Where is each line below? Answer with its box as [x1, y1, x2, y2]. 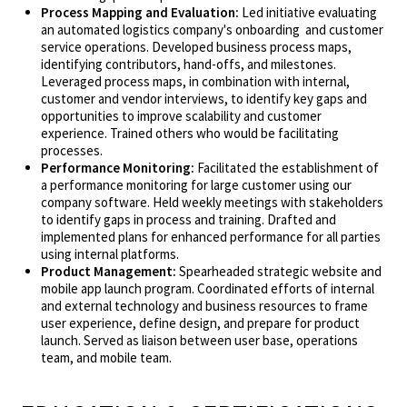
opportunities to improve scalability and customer [40, 107, 322, 125]
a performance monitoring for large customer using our [40, 176, 352, 194]
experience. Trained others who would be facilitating [40, 124, 339, 143]
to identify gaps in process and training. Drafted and [40, 211, 336, 229]
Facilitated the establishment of [194, 159, 379, 177]
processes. [40, 142, 103, 160]
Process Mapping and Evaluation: [40, 4, 242, 22]
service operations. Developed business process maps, [40, 38, 352, 56]
